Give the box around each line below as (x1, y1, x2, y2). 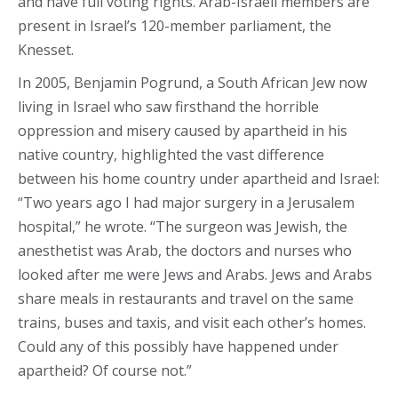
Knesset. (18, 40, 74, 60)
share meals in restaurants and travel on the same (18, 289, 354, 308)
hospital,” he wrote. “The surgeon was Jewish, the (18, 217, 347, 236)
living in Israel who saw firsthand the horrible (18, 97, 319, 116)
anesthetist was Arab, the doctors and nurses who (18, 241, 352, 260)
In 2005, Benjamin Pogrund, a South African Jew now (18, 73, 367, 92)
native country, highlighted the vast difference (18, 145, 324, 164)
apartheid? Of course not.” (18, 361, 192, 380)
